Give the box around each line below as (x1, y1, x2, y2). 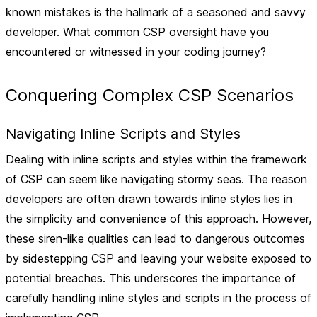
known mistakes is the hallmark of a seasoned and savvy (6, 5, 306, 19)
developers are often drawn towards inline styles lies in (6, 192, 292, 206)
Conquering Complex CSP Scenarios (6, 85, 294, 105)
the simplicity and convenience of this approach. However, (6, 212, 311, 226)
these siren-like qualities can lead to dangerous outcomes (6, 231, 305, 246)
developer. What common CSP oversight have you (6, 25, 269, 39)
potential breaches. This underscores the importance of (6, 271, 296, 285)
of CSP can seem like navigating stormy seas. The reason (6, 172, 307, 186)
